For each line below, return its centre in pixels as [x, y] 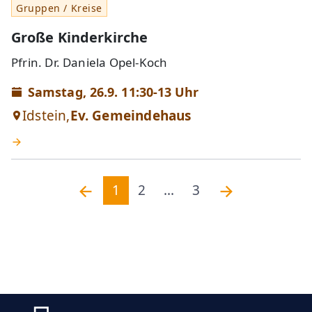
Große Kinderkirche [80, 37]
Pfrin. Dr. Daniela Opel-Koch [89, 62]
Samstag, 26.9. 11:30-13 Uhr [114, 92]
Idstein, [46, 115]
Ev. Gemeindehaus [131, 115]
